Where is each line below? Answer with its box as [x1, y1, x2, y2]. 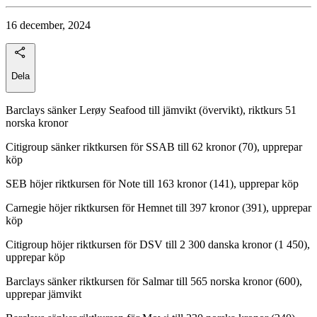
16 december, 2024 [6, 18, 91, 31]
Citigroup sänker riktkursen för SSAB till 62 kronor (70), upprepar [6, 141, 302, 154]
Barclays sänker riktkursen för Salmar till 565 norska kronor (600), [6, 275, 302, 288]
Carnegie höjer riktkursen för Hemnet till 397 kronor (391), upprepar [6, 202, 311, 214]
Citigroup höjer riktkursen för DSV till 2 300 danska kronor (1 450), [6, 238, 310, 251]
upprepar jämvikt [6, 288, 81, 301]
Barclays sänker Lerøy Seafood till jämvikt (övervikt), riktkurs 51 [6, 104, 296, 117]
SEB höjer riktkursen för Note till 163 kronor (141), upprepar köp [6, 178, 299, 190]
